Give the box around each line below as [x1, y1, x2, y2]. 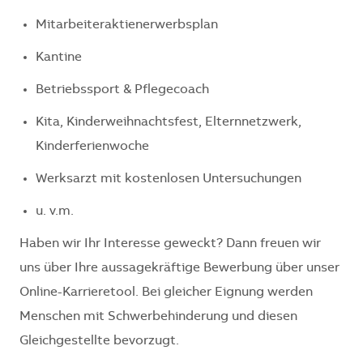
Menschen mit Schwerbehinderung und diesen [19, 310, 297, 323]
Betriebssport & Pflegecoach [36, 83, 209, 96]
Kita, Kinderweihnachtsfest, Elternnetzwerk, [36, 115, 301, 129]
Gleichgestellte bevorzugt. [19, 334, 179, 348]
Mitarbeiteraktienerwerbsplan [36, 18, 218, 32]
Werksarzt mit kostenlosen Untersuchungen [36, 172, 301, 186]
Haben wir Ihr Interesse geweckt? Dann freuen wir [19, 237, 321, 250]
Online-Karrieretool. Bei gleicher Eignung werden [19, 285, 313, 299]
